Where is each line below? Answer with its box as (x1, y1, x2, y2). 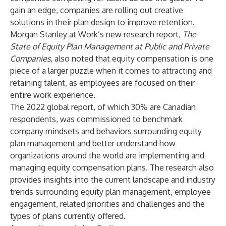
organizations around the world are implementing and (10, 150, 204, 160)
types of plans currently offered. (10, 211, 126, 221)
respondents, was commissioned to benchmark (10, 114, 183, 124)
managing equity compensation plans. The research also (10, 162, 214, 173)
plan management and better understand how (10, 138, 176, 148)
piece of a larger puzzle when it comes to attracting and (10, 66, 212, 76)
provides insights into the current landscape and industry (10, 175, 215, 185)
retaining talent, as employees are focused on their (10, 78, 195, 88)
